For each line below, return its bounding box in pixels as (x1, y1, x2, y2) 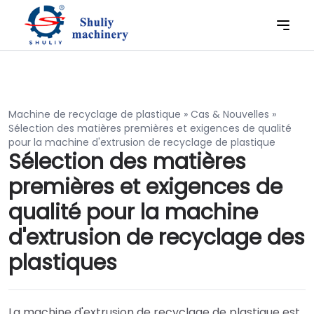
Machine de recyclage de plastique (8, 107, 181, 121)
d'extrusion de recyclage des (8, 223, 305, 252)
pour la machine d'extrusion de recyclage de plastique (8, 135, 275, 149)
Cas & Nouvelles (191, 107, 269, 121)
